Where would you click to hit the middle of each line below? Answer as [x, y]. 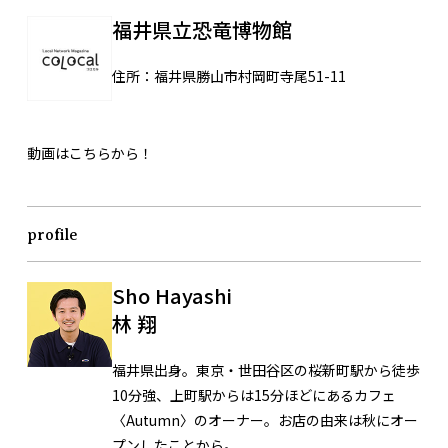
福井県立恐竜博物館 [202, 29]
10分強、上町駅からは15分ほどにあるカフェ [254, 394]
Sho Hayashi [182, 295]
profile [52, 234]
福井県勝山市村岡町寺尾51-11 [250, 75]
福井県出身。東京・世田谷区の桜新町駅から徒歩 [266, 369]
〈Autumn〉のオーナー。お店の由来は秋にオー [265, 419]
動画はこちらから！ [90, 152]
